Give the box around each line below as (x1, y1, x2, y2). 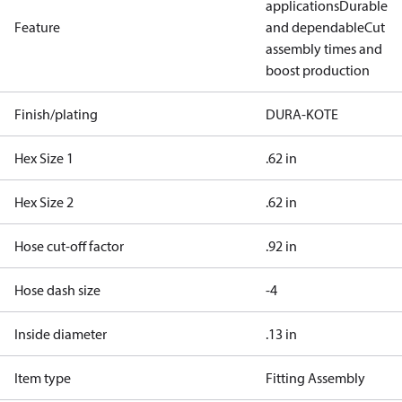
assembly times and (266, 39, 382, 57)
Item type (14, 369, 71, 387)
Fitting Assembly (266, 369, 365, 387)
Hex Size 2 (14, 193, 74, 211)
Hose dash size (14, 281, 100, 299)
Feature (14, 18, 60, 36)
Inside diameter (14, 325, 107, 343)
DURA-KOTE (266, 105, 338, 123)
